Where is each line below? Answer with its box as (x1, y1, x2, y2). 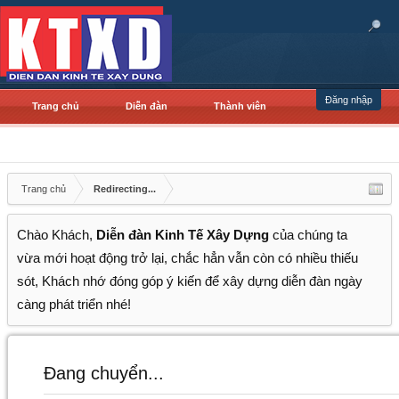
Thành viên (214, 101, 266, 111)
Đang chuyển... (44, 363, 164, 383)
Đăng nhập (325, 94, 372, 105)
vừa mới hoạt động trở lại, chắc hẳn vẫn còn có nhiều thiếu (17, 251, 358, 265)
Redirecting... (94, 183, 156, 194)
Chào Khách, (17, 228, 96, 242)
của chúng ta (269, 228, 347, 242)
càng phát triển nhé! (17, 297, 131, 312)
